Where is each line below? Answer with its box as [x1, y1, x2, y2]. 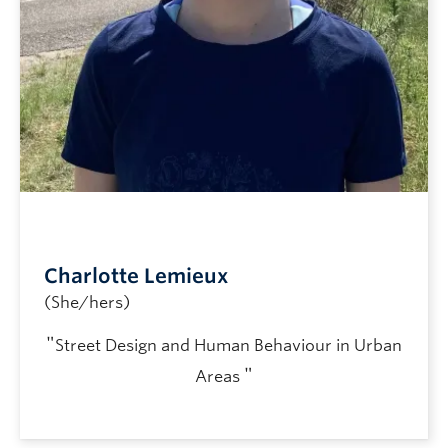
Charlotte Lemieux [44, 263, 228, 288]
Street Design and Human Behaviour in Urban [55, 335, 402, 355]
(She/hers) [44, 292, 130, 312]
